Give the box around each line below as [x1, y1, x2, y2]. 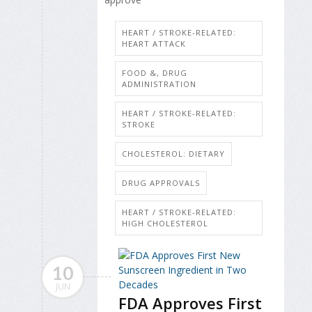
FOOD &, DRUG [122, 68, 187, 79]
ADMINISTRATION [122, 79, 196, 90]
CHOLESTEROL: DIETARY [122, 148, 225, 159]
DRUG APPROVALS [122, 178, 200, 189]
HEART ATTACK [122, 38, 186, 49]
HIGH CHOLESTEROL [122, 218, 208, 229]
